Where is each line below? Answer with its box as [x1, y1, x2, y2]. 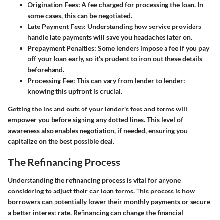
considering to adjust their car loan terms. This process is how [8, 187, 195, 195]
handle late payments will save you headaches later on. [27, 32, 192, 41]
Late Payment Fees [27, 22, 84, 30]
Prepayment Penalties [27, 43, 94, 52]
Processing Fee [27, 76, 73, 84]
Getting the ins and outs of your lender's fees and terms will [8, 104, 187, 113]
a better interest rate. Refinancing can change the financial [8, 208, 183, 217]
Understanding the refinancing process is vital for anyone [8, 176, 181, 185]
